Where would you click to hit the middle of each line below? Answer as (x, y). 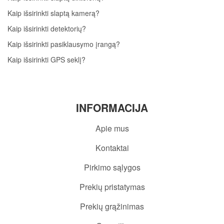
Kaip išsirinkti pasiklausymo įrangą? (64, 44)
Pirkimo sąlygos (112, 167)
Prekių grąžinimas (112, 206)
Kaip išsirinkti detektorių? (47, 29)
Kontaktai (112, 148)
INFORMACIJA (112, 108)
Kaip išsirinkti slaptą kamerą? (53, 13)
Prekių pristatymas (112, 187)
